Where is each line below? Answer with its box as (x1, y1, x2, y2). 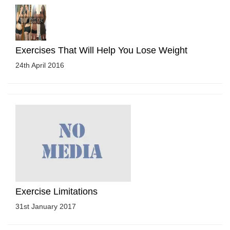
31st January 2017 (15, 202, 76, 210)
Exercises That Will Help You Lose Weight (15, 45, 187, 55)
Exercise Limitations (15, 186, 98, 197)
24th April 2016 (15, 61, 64, 69)
